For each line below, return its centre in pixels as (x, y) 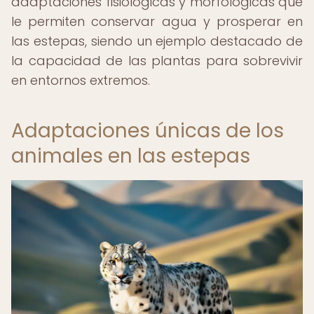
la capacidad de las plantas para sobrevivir (157, 61)
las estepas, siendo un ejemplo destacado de (157, 41)
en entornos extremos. (81, 80)
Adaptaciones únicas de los (148, 131)
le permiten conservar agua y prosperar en (157, 21)
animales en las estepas (131, 156)
